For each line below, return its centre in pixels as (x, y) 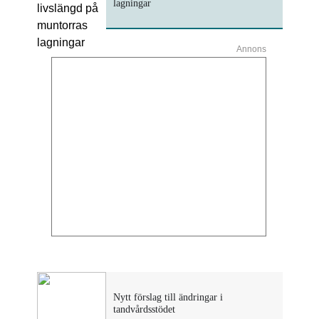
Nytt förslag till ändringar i (168, 297)
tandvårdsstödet (144, 309)
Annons (251, 49)
